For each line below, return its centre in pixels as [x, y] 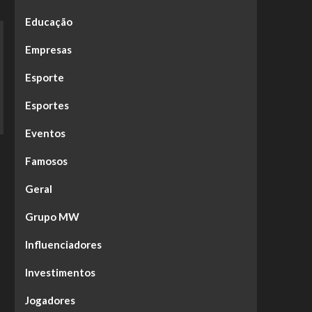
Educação [48, 22]
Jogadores [50, 300]
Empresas [48, 49]
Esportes [47, 105]
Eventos [45, 133]
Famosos [46, 161]
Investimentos [60, 272]
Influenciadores [63, 244]
